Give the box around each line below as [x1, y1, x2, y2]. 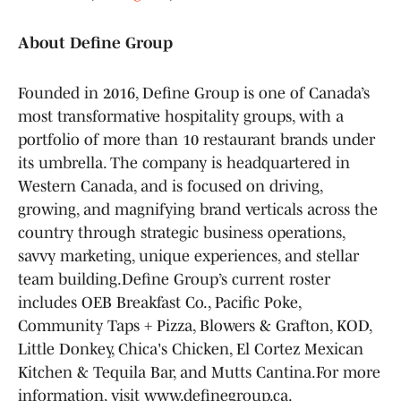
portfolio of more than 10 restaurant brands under [18, 130, 375, 149]
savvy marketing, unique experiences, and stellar [18, 246, 359, 265]
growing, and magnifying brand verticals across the [18, 200, 378, 218]
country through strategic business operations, [18, 223, 345, 242]
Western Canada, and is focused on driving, [18, 176, 322, 195]
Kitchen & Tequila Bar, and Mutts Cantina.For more [18, 363, 380, 381]
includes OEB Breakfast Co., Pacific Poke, [18, 293, 301, 311]
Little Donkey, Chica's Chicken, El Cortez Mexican [18, 339, 363, 358]
